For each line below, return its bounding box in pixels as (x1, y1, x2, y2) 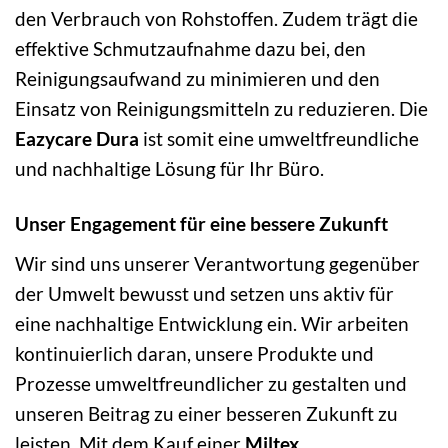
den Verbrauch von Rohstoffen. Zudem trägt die (15, 7, 418, 31)
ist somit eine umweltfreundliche (139, 127, 419, 151)
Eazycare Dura (15, 127, 139, 151)
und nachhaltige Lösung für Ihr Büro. (15, 157, 324, 181)
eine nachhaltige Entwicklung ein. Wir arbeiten (15, 312, 409, 335)
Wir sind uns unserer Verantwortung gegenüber (15, 252, 420, 275)
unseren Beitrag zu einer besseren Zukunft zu (15, 402, 398, 425)
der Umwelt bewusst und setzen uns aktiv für (15, 282, 394, 305)
